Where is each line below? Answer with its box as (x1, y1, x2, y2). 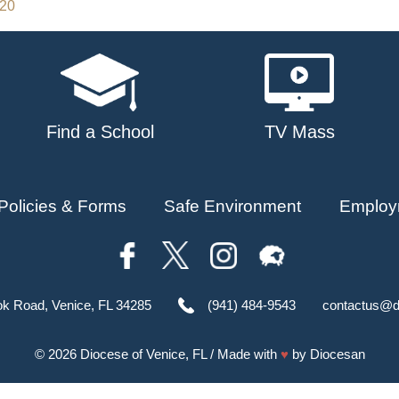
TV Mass (264, 122, 335, 142)
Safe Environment (164, 197, 302, 216)
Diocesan (309, 346, 365, 362)
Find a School (45, 122, 154, 142)
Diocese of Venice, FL (79, 346, 207, 362)
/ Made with (206, 346, 281, 362)
